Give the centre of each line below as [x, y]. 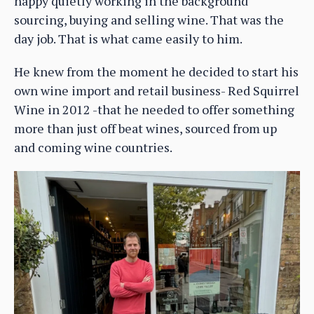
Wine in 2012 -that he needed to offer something [154, 109]
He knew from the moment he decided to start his [156, 71]
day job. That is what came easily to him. [128, 38]
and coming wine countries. [93, 147]
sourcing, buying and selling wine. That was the [149, 19]
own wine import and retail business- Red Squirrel [157, 90]
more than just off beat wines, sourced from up [145, 128]
